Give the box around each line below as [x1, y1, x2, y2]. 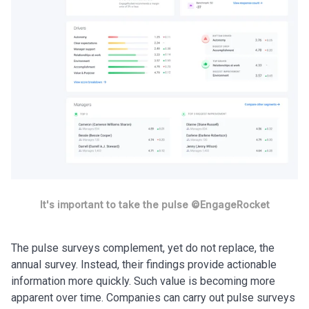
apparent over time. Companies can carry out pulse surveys [11, 290, 295, 304]
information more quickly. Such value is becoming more [11, 274, 275, 288]
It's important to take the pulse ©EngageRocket [39, 198, 270, 210]
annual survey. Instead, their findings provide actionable [11, 257, 277, 271]
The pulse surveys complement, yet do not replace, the [11, 241, 275, 255]
